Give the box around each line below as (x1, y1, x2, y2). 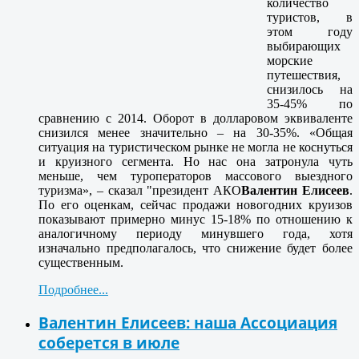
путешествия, (267, 68, 341, 83)
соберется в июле (38, 333, 179, 353)
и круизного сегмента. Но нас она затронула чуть (38, 155, 353, 169)
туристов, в (267, 10, 353, 25)
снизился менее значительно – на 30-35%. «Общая (38, 126, 353, 140)
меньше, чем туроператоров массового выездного (38, 169, 353, 184)
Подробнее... (38, 283, 108, 297)
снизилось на (267, 83, 353, 97)
